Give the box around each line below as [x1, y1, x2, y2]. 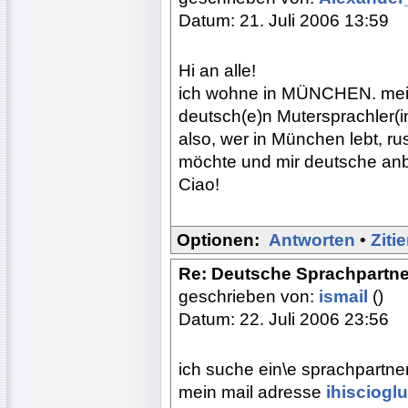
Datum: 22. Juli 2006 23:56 [178, 309, 389, 329]
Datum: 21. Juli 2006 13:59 [178, 10, 389, 30]
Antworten [269, 229, 355, 250]
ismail [319, 286, 372, 306]
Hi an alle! [178, 60, 256, 80]
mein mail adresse [178, 382, 326, 402]
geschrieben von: [178, 286, 319, 306]
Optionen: [177, 229, 260, 250]
